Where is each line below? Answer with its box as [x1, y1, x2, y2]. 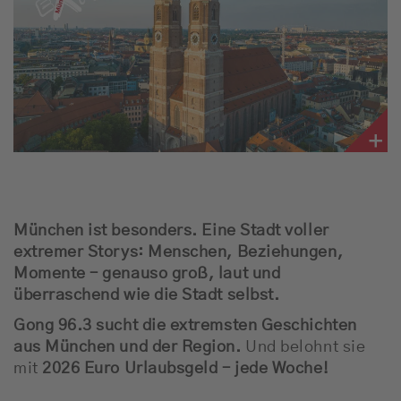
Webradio [55, 39, 156, 66]
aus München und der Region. [13, 338, 242, 355]
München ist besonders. [13, 222, 202, 239]
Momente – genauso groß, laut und [13, 265, 281, 282]
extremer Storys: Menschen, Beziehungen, [13, 243, 344, 260]
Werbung [27, 177, 158, 214]
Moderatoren [55, 87, 189, 114]
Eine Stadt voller [201, 222, 329, 239]
